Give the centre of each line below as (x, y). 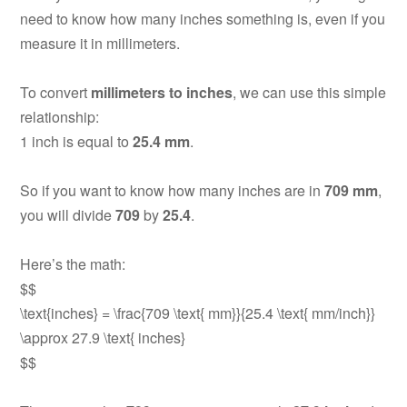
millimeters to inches (162, 93)
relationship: (60, 117)
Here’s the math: (73, 264)
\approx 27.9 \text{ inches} (103, 338)
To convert (56, 93)
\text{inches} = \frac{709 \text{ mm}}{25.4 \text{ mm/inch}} (198, 313)
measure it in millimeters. (100, 44)
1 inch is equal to (77, 142)
